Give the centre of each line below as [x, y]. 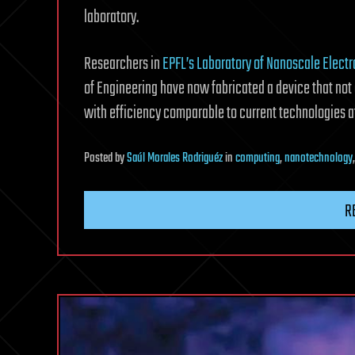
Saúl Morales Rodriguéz [175, 159]
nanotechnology [319, 159]
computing [258, 159]
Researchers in [123, 65]
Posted [99, 159]
